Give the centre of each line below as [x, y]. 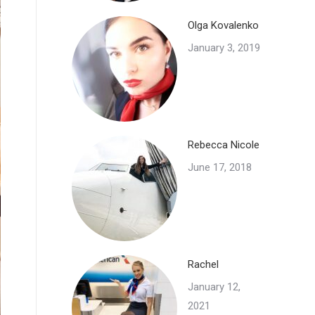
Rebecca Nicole [224, 145]
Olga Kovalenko [223, 25]
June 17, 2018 [220, 167]
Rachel [203, 264]
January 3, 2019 [224, 48]
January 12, [214, 287]
